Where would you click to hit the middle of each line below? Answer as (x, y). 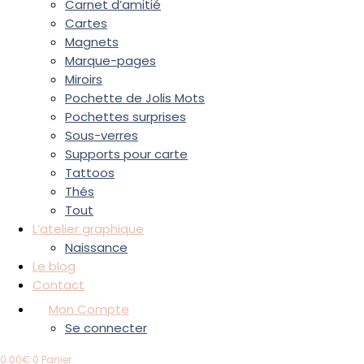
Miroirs (84, 79)
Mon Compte (89, 309)
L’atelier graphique (88, 229)
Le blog (54, 266)
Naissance (96, 247)
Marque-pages (110, 61)
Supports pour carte (126, 154)
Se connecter (106, 328)
